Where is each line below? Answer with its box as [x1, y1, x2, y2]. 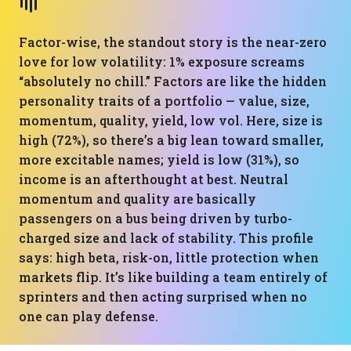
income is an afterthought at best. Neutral [19, 171, 288, 187]
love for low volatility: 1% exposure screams [19, 53, 305, 70]
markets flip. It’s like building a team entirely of [19, 269, 327, 285]
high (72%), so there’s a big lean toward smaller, [19, 132, 324, 148]
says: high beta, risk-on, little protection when [19, 249, 319, 266]
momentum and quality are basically [19, 190, 256, 207]
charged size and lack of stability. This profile [19, 230, 313, 246]
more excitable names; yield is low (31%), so [19, 151, 299, 168]
